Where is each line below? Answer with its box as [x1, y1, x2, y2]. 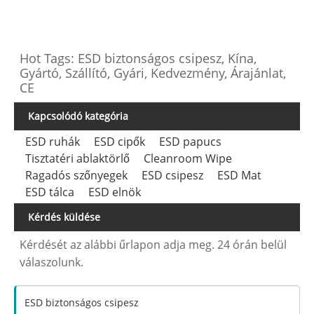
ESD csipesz [141, 168, 203, 184]
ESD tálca [25, 184, 74, 200]
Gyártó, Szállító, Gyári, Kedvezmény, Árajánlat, [20, 64, 287, 82]
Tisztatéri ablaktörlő [25, 151, 130, 167]
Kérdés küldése [28, 210, 100, 224]
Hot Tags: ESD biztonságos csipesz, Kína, [20, 50, 257, 67]
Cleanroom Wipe [143, 151, 232, 167]
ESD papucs [158, 134, 221, 150]
